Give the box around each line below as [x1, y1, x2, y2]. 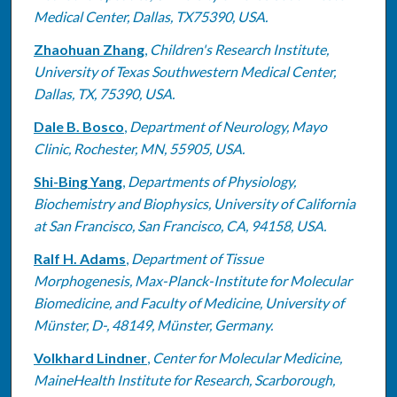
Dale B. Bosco [33, 117, 124, 135]
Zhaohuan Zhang [33, 40, 144, 58]
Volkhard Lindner [33, 348, 147, 366]
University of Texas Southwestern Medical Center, [33, 62, 336, 80]
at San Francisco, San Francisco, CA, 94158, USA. [33, 216, 326, 234]
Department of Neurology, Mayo [128, 117, 327, 135]
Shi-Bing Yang [33, 172, 122, 190]
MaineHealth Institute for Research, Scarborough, [33, 370, 335, 388]
